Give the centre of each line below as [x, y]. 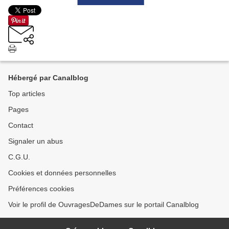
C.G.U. [19, 157]
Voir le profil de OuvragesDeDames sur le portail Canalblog [104, 205]
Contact [21, 125]
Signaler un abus [36, 141]
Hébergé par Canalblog [48, 78]
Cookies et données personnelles [62, 173]
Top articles [27, 94]
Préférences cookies [41, 189]
